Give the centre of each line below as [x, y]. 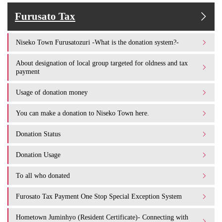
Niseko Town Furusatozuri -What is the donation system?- [97, 42]
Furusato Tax [45, 17]
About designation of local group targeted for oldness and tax [102, 63]
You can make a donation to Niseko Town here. [83, 113]
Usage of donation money [52, 92]
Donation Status [38, 134]
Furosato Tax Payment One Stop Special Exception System [99, 196]
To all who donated [43, 176]
